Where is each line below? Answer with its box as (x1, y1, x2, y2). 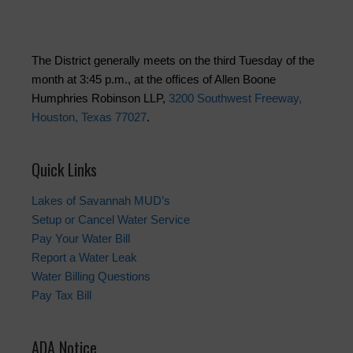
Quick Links (32, 158, 97, 182)
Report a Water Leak (32, 251, 137, 265)
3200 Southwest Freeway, (169, 91, 302, 106)
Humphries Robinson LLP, (32, 91, 169, 106)
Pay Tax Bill (32, 288, 91, 303)
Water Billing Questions (32, 269, 150, 284)
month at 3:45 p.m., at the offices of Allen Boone (32, 72, 276, 87)
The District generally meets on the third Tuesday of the (32, 54, 314, 68)
